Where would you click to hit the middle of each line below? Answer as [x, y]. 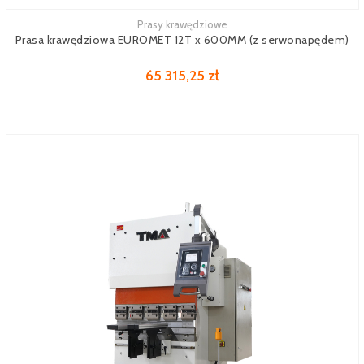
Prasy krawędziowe [182, 24]
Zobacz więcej [40, 27]
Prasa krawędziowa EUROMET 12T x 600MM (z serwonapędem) [182, 40]
